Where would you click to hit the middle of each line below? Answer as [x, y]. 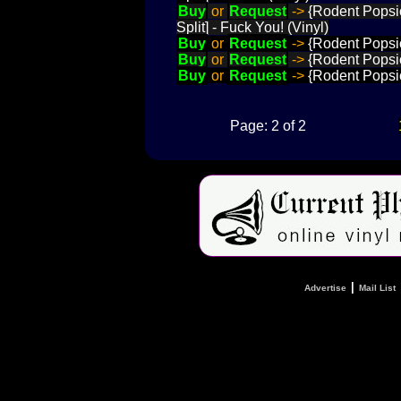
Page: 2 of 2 [268, 125]
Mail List [377, 287]
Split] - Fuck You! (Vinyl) [252, 27]
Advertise [325, 287]
